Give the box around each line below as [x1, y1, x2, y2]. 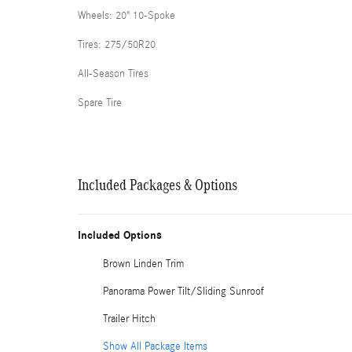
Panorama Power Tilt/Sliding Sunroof [103, 285, 264, 298]
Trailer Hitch [103, 313, 156, 325]
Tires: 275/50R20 [78, 38, 156, 51]
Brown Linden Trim [103, 258, 184, 270]
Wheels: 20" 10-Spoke [78, 9, 175, 22]
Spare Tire [78, 97, 122, 109]
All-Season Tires [78, 68, 148, 80]
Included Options [78, 229, 162, 242]
